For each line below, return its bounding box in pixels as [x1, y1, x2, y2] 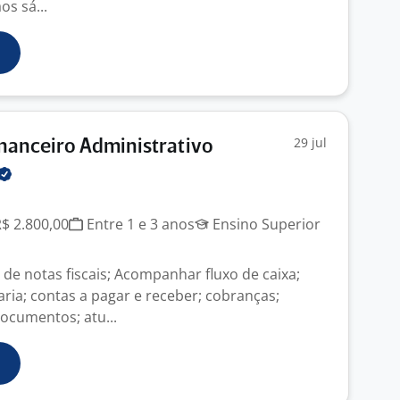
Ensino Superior [209, 214, 321, 234]
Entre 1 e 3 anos [83, 214, 195, 234]
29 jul [294, 134, 327, 151]
